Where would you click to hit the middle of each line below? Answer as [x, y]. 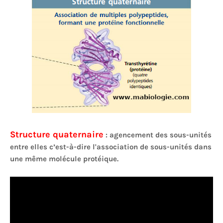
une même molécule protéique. [64, 159]
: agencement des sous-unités [158, 135]
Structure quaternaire [57, 134]
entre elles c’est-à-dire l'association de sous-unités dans [111, 147]
